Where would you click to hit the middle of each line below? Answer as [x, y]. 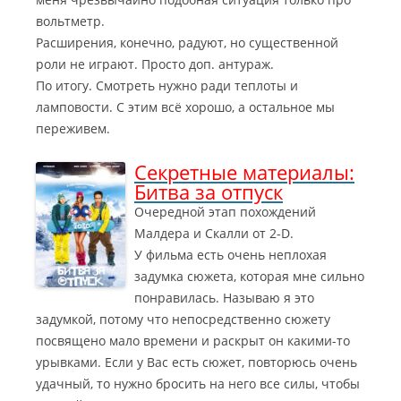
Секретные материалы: [244, 172]
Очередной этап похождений [225, 212]
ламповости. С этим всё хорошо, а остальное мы [185, 107]
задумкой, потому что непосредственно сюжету [183, 319]
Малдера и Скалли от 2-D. [214, 233]
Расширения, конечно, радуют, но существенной [187, 43]
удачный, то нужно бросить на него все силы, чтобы [198, 384]
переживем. [73, 128]
